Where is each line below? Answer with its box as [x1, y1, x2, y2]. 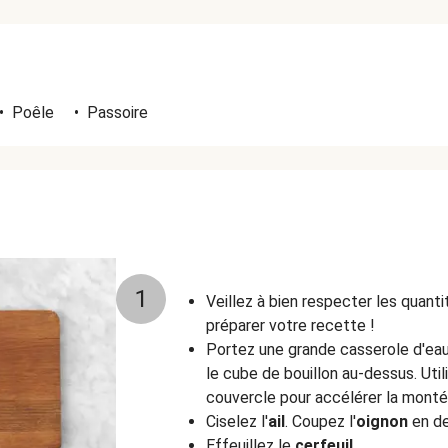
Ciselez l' [206, 412, 268, 431]
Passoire [87, 103, 148, 122]
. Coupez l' [285, 412, 356, 431]
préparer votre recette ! [206, 316, 375, 335]
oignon [356, 412, 408, 431]
